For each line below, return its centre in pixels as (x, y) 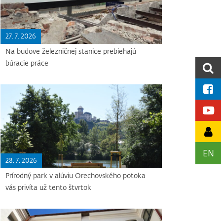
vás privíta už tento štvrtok (49, 187)
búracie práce (27, 63)
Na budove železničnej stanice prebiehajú (71, 51)
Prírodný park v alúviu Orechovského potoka (76, 176)
